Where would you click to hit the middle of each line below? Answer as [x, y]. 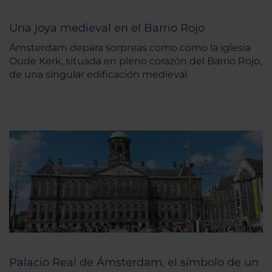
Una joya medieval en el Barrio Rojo [107, 28]
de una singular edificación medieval [98, 74]
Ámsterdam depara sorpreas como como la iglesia [130, 47]
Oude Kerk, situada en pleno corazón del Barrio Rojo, [135, 61]
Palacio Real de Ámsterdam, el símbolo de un [134, 262]
